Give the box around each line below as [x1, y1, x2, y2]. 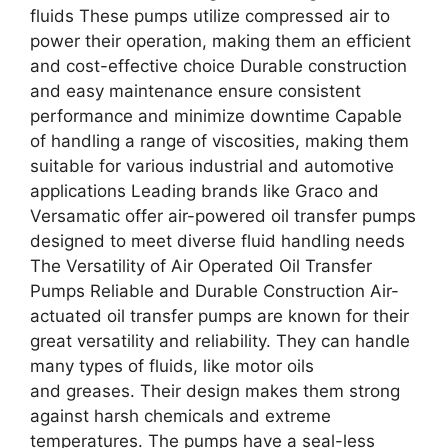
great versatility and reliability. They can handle [30, 330, 410, 351]
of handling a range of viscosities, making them [30, 130, 409, 151]
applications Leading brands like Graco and [30, 180, 379, 201]
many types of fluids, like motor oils [30, 355, 314, 376]
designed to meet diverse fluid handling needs [30, 230, 405, 251]
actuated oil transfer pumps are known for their [30, 305, 409, 326]
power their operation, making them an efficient [30, 30, 411, 51]
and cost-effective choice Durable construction [30, 55, 407, 76]
